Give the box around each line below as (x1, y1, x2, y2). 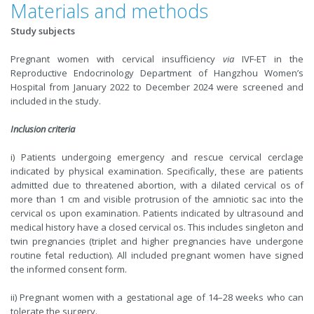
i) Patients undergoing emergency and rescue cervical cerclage (11, 151, 303, 163)
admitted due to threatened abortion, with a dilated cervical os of (11, 179, 303, 191)
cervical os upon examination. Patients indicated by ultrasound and (11, 207, 303, 219)
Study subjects (11, 25, 75, 37)
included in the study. (11, 95, 101, 107)
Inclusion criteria (11, 123, 75, 135)
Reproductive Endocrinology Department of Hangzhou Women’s (11, 67, 303, 79)
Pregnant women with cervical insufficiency (11, 53, 223, 65)
